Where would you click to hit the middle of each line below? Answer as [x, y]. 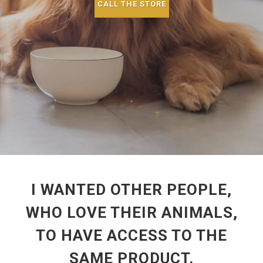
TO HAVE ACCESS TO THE [131, 235]
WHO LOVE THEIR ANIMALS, [131, 212]
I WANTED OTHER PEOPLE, [131, 189]
